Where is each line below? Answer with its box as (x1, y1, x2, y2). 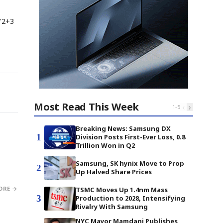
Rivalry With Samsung (76, 202, 148, 211)
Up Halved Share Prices (76, 167, 152, 176)
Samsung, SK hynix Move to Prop (76, 159, 184, 168)
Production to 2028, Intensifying (76, 194, 185, 203)
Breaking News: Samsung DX (76, 124, 171, 133)
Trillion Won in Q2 (76, 141, 135, 150)
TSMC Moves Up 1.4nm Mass (76, 185, 168, 194)
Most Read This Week (34, 100, 139, 113)
